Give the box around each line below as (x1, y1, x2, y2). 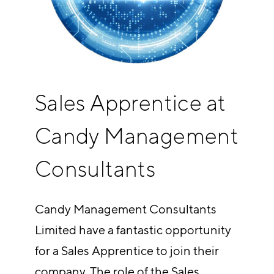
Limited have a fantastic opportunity (34, 223, 231, 237)
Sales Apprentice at (34, 89, 226, 116)
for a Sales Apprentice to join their (34, 243, 219, 258)
